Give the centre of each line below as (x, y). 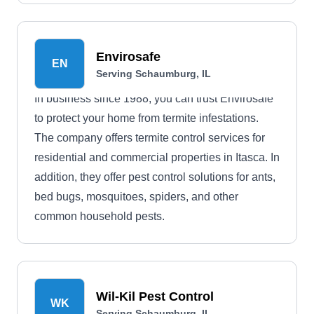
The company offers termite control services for (150, 138)
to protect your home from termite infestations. (146, 118)
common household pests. (100, 216)
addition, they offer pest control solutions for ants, (155, 177)
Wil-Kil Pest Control (155, 296)
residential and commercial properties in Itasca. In (157, 157)
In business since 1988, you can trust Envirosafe (154, 98)
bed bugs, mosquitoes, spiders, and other (136, 197)
